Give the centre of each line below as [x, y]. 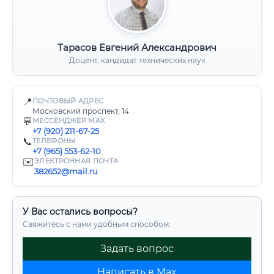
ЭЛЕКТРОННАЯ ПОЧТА [76, 161]
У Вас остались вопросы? [80, 212]
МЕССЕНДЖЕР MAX [69, 120]
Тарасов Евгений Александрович [137, 47]
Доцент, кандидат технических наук [137, 60]
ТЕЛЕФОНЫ [54, 141]
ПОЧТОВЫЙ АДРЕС [68, 101]
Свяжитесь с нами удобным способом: [97, 224]
